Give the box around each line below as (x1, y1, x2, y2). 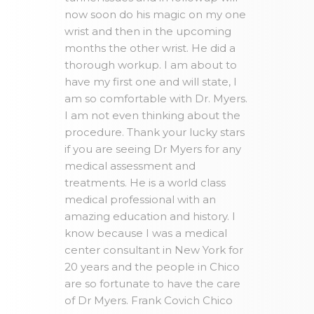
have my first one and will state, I (64, 75, 238, 89)
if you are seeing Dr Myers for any (64, 142, 242, 156)
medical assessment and (64, 159, 196, 173)
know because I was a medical (64, 226, 228, 240)
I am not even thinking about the (64, 109, 241, 123)
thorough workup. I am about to (64, 58, 238, 72)
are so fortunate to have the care (64, 277, 241, 291)
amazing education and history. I (64, 210, 236, 224)
